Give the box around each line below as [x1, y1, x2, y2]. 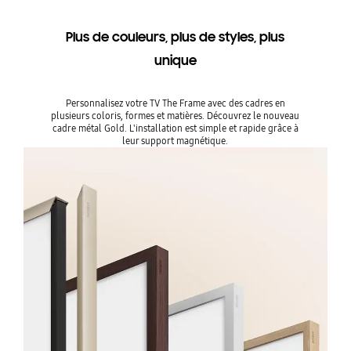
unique [154, 52, 197, 69]
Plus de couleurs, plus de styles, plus [66, 28, 285, 45]
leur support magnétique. [122, 133, 229, 147]
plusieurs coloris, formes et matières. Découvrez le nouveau [51, 108, 300, 122]
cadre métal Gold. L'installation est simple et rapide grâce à [52, 121, 299, 135]
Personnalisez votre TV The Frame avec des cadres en [65, 96, 285, 110]
